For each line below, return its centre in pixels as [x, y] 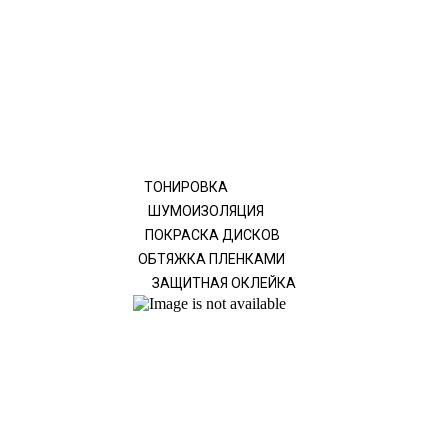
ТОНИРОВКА [186, 187]
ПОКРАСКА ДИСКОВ [212, 235]
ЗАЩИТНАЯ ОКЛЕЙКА [224, 283]
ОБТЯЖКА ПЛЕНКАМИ [211, 259]
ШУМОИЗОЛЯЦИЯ [206, 211]
